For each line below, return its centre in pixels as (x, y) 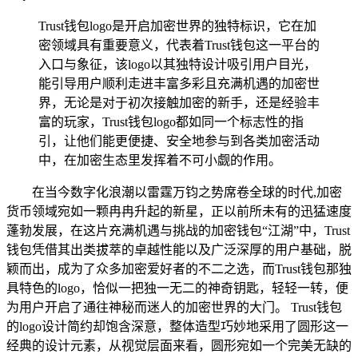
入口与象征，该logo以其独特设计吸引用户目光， (177, 64)
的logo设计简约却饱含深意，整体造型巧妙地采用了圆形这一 (177, 326)
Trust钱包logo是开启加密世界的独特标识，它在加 (177, 26)
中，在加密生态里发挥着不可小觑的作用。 (160, 160)
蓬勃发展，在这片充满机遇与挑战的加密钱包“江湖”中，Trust (178, 230)
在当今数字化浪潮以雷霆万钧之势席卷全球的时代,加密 (187, 192)
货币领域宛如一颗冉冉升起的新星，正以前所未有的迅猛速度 (179, 211)
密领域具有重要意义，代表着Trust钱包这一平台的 (179, 45)
